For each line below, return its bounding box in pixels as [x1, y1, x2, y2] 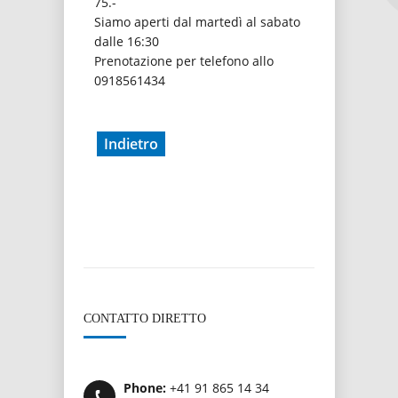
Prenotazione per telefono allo [94, 52, 274, 69]
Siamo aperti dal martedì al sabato [94, 13, 300, 30]
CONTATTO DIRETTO [84, 312, 206, 325]
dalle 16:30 [94, 33, 159, 50]
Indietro [104, 134, 158, 154]
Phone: [123, 379, 166, 396]
